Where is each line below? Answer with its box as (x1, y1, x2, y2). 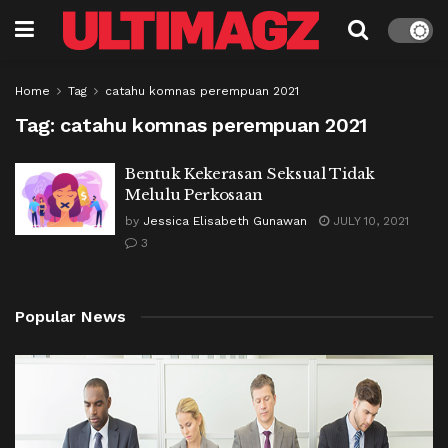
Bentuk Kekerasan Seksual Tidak (125, 164, 375, 183)
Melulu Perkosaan (125, 185, 267, 204)
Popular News (15, 307, 126, 326)
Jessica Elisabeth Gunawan (143, 214, 307, 228)
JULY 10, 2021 (329, 214, 409, 228)
